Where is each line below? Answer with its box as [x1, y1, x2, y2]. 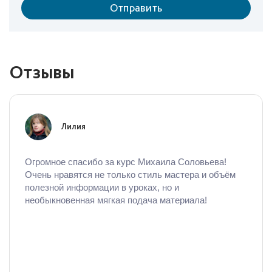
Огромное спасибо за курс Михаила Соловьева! [25, 157, 226, 167]
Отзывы [9, 61, 74, 83]
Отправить [109, 1, 163, 14]
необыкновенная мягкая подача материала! [25, 195, 207, 205]
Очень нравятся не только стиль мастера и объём [25, 169, 236, 180]
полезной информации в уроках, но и [25, 182, 179, 192]
